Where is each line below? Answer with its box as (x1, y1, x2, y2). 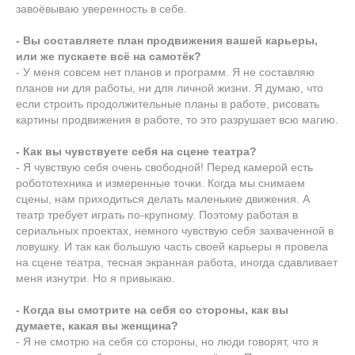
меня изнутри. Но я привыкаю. (16, 271, 175, 284)
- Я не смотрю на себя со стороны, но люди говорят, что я (16, 334, 319, 348)
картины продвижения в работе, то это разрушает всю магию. (16, 113, 338, 126)
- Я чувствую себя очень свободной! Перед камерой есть (16, 160, 313, 174)
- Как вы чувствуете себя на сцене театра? (16, 144, 257, 158)
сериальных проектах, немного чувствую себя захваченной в (16, 223, 334, 237)
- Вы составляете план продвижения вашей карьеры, (16, 33, 318, 47)
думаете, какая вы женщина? (16, 319, 178, 332)
